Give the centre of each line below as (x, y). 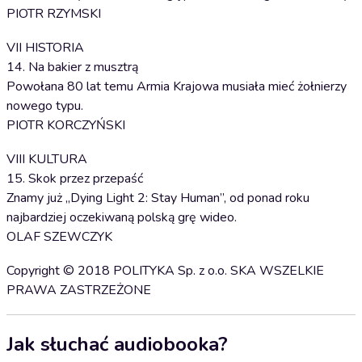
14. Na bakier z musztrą (72, 67)
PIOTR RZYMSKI (54, 14)
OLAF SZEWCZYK (59, 237)
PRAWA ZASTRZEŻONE (79, 290)
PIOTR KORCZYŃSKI (66, 125)
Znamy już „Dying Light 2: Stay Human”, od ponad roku (158, 198)
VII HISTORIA (45, 48)
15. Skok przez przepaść (75, 179)
